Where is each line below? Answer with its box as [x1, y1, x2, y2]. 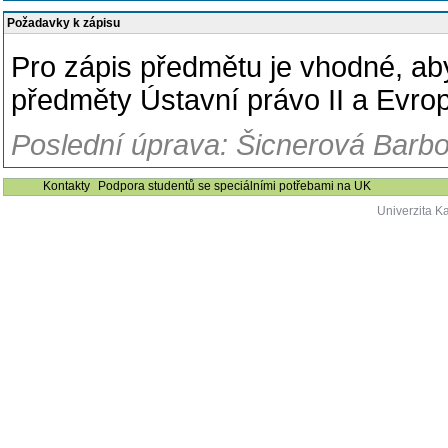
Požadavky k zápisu [7, 16, 120, 30]
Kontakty [43, 179, 90, 193]
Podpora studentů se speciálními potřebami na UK [98, 179, 371, 193]
